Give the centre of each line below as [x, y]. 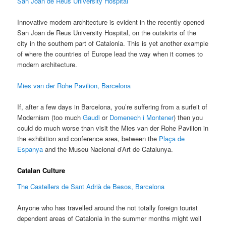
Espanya [30, 149]
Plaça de [172, 139]
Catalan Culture [41, 171]
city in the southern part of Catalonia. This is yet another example [113, 43]
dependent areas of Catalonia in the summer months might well [109, 218]
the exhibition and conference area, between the [88, 139]
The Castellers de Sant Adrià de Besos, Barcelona [91, 186]
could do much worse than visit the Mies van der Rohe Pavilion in [113, 128]
